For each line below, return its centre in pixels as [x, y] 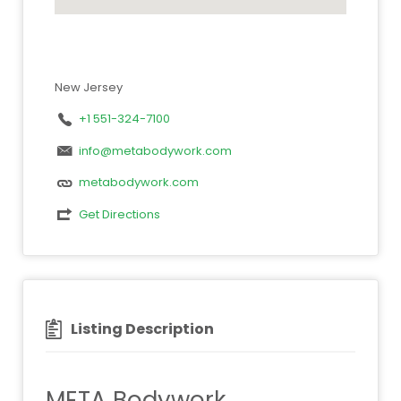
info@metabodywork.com [155, 150]
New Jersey [88, 88]
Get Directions [119, 214]
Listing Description [142, 329]
